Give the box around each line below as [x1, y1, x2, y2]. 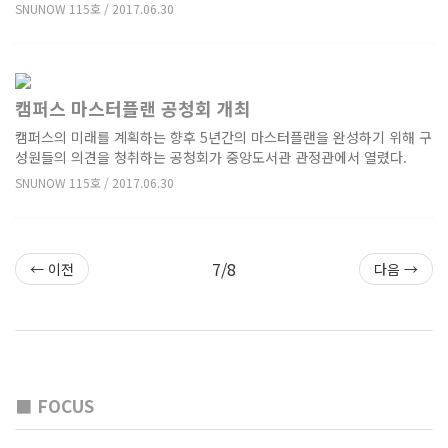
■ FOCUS [15, 393, 94, 419]
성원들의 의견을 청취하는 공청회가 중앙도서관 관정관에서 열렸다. [15, 147, 407, 168]
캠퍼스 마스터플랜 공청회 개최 [15, 95, 251, 122]
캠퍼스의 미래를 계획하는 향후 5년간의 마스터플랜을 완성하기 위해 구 [15, 127, 432, 148]
